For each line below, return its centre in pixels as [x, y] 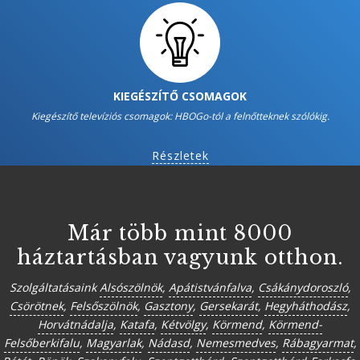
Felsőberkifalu [41, 343]
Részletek [180, 155]
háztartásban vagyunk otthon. [180, 258]
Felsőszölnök [104, 306]
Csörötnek [37, 306]
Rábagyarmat [317, 343]
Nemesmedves [235, 343]
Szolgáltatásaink [54, 287]
